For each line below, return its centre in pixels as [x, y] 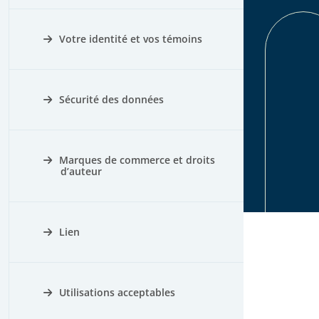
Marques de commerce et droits [137, 160]
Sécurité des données [111, 99]
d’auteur [81, 171]
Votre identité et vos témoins [131, 39]
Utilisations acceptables [117, 292]
